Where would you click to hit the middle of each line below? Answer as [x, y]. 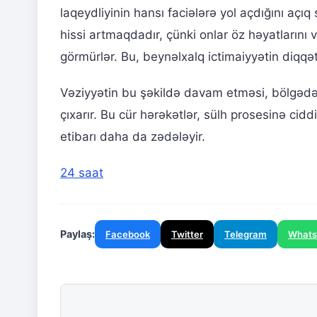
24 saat [82, 173]
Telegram [246, 235]
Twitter [187, 235]
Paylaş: [77, 234]
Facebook [128, 235]
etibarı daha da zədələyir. [133, 137]
